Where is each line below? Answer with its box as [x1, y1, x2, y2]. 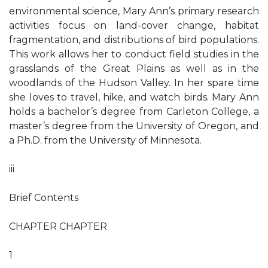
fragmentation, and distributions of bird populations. [9, 34, 259, 45]
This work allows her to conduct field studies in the [9, 48, 259, 60]
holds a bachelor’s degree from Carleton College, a [9, 106, 259, 117]
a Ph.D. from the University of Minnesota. [9, 135, 202, 146]
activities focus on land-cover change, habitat [9, 20, 259, 31]
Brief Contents [9, 192, 78, 203]
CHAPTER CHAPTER [9, 221, 107, 232]
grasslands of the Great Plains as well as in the [9, 63, 259, 74]
